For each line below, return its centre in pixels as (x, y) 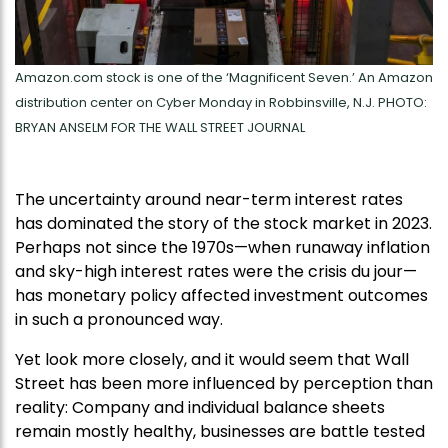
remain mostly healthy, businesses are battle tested (220, 432)
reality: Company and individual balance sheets (200, 408)
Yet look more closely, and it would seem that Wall (212, 360)
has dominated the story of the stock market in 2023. (223, 224)
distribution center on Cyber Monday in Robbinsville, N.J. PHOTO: (221, 103)
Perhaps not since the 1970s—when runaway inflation (222, 248)
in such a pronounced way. (119, 320)
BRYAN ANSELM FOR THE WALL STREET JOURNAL (160, 128)
